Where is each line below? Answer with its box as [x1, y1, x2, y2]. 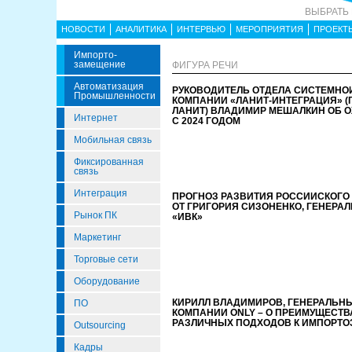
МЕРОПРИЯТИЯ [236, 24, 303, 34]
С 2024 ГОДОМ [172, 115, 240, 126]
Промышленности [74, 90, 156, 101]
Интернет [74, 112, 118, 123]
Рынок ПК [74, 210, 117, 221]
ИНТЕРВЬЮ [177, 24, 225, 34]
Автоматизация [74, 81, 144, 92]
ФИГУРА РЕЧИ [172, 60, 238, 71]
